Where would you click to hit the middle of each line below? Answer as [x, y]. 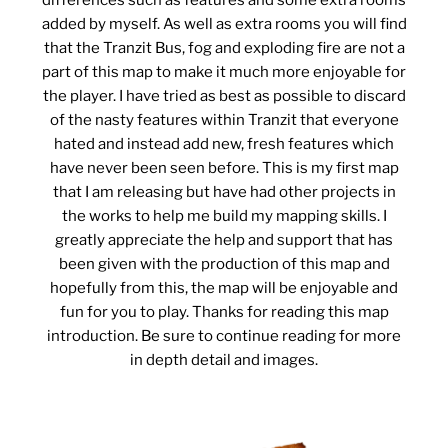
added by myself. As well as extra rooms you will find [224, 24]
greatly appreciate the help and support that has [224, 240]
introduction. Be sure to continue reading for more [224, 336]
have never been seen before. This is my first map [224, 168]
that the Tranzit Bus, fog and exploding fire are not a [224, 48]
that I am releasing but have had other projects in [224, 192]
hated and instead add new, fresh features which [224, 144]
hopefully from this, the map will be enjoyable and [224, 288]
